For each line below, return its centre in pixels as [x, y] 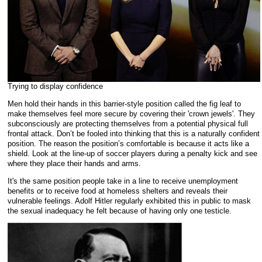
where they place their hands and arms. [74, 163]
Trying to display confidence [55, 87]
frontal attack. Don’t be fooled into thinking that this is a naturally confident [134, 133]
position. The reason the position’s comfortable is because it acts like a [128, 143]
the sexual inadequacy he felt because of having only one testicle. [120, 211]
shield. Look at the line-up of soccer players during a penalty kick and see [132, 153]
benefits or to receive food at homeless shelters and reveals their [118, 191]
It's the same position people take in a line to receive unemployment [123, 181]
